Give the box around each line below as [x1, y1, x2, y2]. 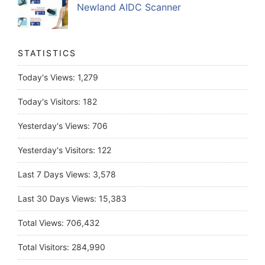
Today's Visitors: [18, 96, 83, 107]
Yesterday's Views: [18, 121, 92, 131]
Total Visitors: [18, 242, 72, 253]
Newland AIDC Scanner [77, 1, 181, 14]
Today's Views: [18, 72, 77, 83]
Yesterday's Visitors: [18, 145, 98, 156]
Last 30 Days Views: [18, 193, 99, 204]
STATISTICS [18, 48, 76, 59]
